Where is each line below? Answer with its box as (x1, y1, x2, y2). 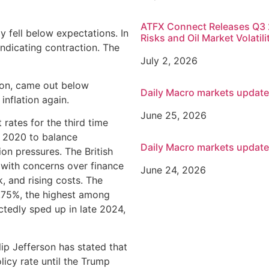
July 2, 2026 (141, 55, 198, 67)
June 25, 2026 (141, 109, 207, 121)
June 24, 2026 (141, 164, 206, 176)
